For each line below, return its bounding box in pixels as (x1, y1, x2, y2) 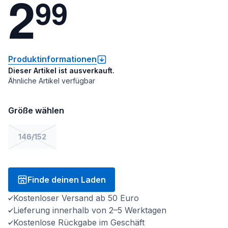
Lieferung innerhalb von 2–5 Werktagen (13, 205, 166, 215)
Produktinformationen (8, 54, 97, 64)
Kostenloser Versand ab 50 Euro (13, 193, 139, 203)
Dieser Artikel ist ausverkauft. (8, 66, 115, 75)
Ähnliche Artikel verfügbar (8, 76, 95, 85)
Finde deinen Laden (27, 175, 106, 185)
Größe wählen (8, 105, 64, 116)
